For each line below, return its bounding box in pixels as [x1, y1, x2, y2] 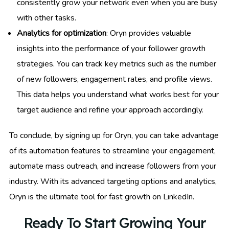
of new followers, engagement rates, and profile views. [17, 74, 212, 85]
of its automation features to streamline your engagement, [9, 145, 216, 157]
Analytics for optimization [17, 28, 106, 39]
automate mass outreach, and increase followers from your [9, 161, 216, 172]
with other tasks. [17, 12, 76, 24]
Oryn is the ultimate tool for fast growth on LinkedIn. [9, 191, 194, 203]
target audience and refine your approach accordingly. [17, 104, 203, 116]
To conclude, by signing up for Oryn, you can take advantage [9, 130, 219, 142]
